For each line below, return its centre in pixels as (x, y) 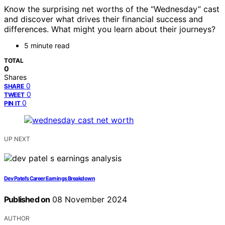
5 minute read (47, 46)
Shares (15, 77)
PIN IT (12, 103)
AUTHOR (17, 218)
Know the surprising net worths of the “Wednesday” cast (112, 9)
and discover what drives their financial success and (103, 19)
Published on (27, 200)
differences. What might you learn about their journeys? (110, 29)
